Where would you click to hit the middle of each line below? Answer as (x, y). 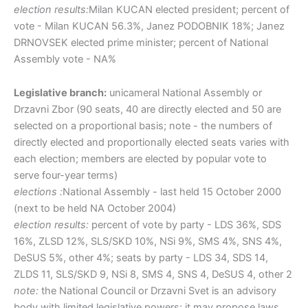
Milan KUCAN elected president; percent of (189, 9)
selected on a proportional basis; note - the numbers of (143, 126)
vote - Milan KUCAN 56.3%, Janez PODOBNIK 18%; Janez (149, 26)
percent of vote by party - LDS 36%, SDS (185, 225)
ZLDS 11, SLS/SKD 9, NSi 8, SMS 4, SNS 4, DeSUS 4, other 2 (153, 275)
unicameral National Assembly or (184, 93)
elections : (38, 192)
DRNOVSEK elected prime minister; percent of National (141, 42)
